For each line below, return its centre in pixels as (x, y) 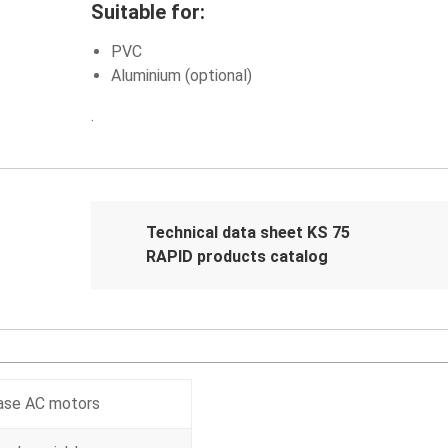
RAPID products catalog (236, 256)
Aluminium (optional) (181, 75)
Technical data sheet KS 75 (247, 232)
